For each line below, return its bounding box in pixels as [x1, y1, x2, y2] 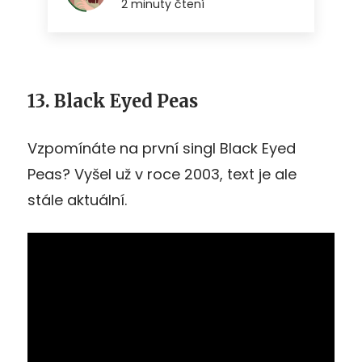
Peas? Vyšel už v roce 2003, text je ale [27, 163, 297, 184]
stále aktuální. [27, 189, 127, 210]
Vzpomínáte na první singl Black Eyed [27, 137, 296, 158]
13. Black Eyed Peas [27, 89, 198, 112]
